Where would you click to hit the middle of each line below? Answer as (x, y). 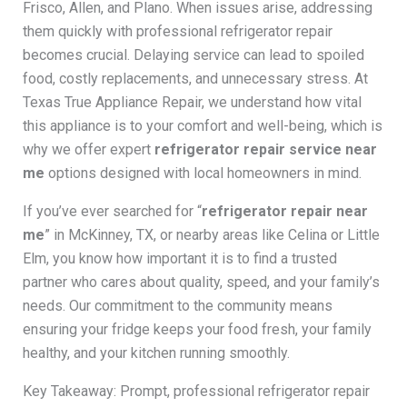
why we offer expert (88, 149)
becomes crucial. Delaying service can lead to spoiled (193, 55)
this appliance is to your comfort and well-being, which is (202, 125)
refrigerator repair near (284, 211)
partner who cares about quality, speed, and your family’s (201, 282)
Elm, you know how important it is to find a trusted (179, 258)
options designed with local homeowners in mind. (203, 173)
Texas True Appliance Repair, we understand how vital (192, 102)
